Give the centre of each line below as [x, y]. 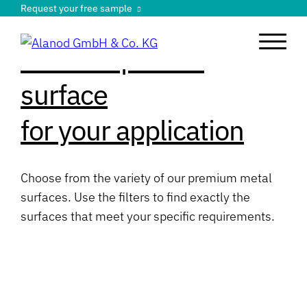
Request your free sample [76, 8]
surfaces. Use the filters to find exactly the [135, 197]
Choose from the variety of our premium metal [146, 178]
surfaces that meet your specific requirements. [148, 216]
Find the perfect [112, 59]
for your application [132, 130]
